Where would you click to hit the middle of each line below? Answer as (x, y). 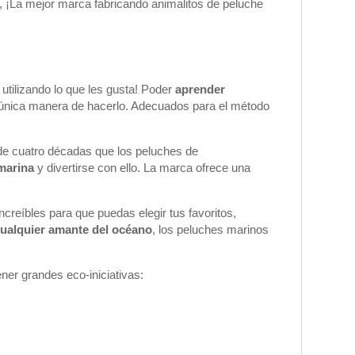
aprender (200, 89)
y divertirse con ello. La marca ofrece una (143, 168)
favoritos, (213, 213)
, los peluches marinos (211, 229)
